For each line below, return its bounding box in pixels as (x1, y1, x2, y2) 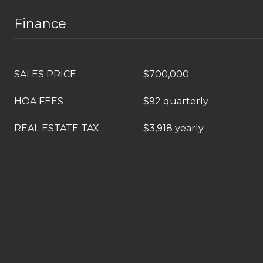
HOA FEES (14, 96, 63, 107)
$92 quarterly (143, 96, 208, 107)
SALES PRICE (14, 69, 76, 80)
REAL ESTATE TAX (14, 123, 99, 134)
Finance (14, 16, 66, 32)
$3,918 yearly (143, 123, 204, 134)
